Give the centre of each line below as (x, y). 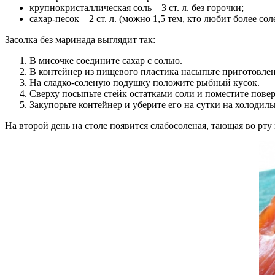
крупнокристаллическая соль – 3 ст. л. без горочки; (137, 8)
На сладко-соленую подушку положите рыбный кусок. (145, 83)
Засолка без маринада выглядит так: (80, 40)
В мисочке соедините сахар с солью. (106, 61)
